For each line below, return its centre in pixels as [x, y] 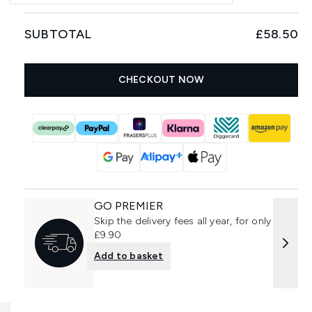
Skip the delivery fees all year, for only [183, 221]
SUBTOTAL [58, 34]
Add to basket [129, 256]
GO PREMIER [129, 206]
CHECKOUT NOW [161, 80]
